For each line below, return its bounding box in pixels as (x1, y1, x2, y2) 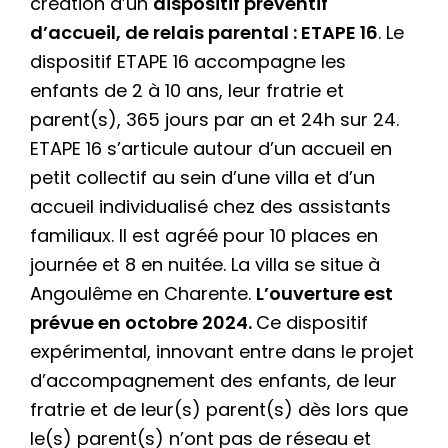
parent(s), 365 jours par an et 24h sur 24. (30, 106, 399, 132)
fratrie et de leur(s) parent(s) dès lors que (30, 396, 408, 422)
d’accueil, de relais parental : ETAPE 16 (30, 19, 378, 45)
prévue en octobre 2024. (30, 309, 256, 335)
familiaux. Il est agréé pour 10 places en (30, 222, 378, 248)
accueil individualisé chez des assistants (30, 193, 391, 219)
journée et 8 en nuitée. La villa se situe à (30, 251, 380, 277)
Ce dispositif (256, 309, 368, 335)
